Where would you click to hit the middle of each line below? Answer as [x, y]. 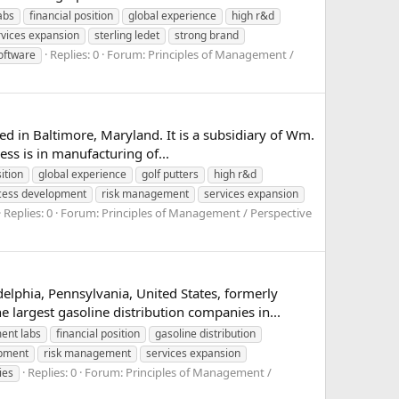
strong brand [207, 35]
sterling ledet [127, 35]
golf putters [170, 175]
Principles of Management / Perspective [207, 213]
